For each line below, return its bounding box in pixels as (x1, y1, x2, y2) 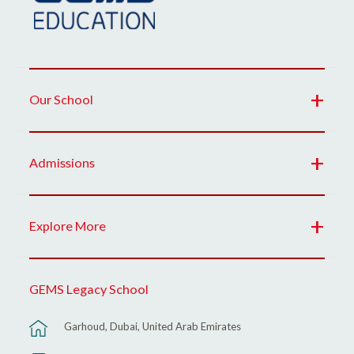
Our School (29, 92, 94, 107)
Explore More (29, 218, 107, 234)
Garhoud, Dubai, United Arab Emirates (64, 320, 242, 333)
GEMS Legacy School (29, 281, 149, 297)
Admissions (29, 155, 96, 171)
